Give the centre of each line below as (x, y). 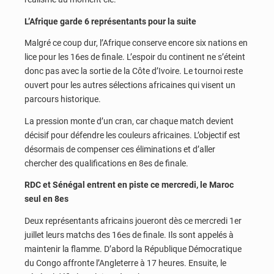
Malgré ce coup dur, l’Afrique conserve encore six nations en (136, 43)
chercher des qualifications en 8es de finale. (106, 163)
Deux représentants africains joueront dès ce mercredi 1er (133, 221)
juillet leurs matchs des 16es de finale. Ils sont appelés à (129, 235)
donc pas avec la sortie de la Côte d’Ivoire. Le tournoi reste (134, 71)
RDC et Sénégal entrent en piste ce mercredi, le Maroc (129, 185)
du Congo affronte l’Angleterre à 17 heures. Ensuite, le (125, 263)
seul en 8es (46, 199)
